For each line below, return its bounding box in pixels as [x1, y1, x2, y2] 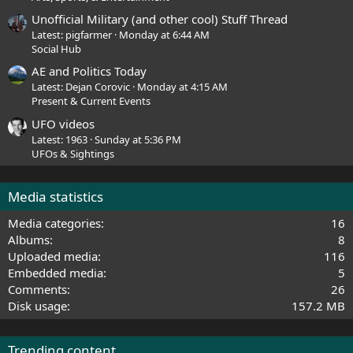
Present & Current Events [32, 94, 150, 109]
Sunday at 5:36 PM [95, 132, 181, 147]
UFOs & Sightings [32, 146, 114, 161]
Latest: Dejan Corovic [32, 80, 130, 95]
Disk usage [8, 297, 67, 314]
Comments [8, 281, 67, 297]
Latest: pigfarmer [32, 28, 112, 43]
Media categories [8, 214, 101, 231]
